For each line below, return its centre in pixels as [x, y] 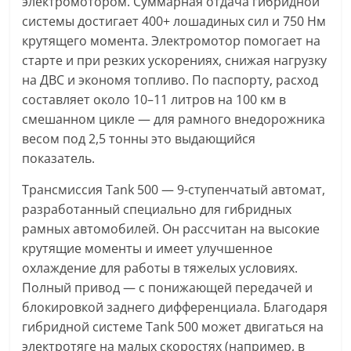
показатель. [59, 159]
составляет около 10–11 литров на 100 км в [154, 100]
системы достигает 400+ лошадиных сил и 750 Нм [174, 22]
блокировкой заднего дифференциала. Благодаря [175, 308]
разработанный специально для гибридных [157, 210]
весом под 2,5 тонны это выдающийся [139, 139]
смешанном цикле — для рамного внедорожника [174, 119]
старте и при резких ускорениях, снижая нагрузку [175, 61]
